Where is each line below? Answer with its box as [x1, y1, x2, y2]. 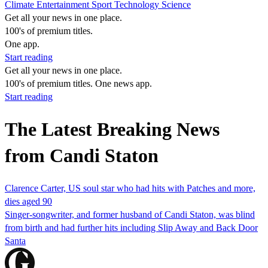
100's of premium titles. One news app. [5, 78, 152, 89]
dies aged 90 [5, 196, 52, 206]
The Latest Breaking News [5, 118, 220, 141]
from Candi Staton [5, 145, 159, 167]
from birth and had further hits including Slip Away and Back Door [5, 222, 258, 233]
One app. [5, 39, 39, 49]
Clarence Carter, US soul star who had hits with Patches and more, [5, 182, 255, 193]
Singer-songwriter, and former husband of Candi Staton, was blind [5, 209, 255, 220]
